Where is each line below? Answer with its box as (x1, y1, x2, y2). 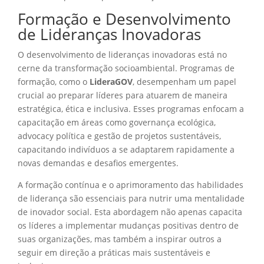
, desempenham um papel (133, 75, 236, 87)
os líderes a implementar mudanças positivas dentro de (18, 219, 239, 231)
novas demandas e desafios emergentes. (18, 157, 179, 169)
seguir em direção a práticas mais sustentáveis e (18, 246, 210, 258)
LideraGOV (90, 75, 133, 87)
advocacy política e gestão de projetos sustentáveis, (18, 130, 221, 141)
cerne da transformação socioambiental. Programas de (18, 62, 235, 74)
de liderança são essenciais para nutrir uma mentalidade (18, 192, 245, 204)
